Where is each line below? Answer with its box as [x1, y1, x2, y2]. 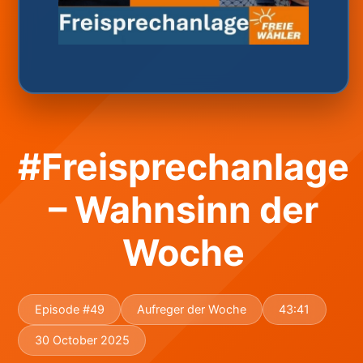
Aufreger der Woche [136, 302, 246, 317]
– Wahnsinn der [49, 188, 319, 232]
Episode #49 [34, 302, 105, 317]
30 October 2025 [34, 333, 130, 348]
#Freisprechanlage [18, 145, 350, 189]
